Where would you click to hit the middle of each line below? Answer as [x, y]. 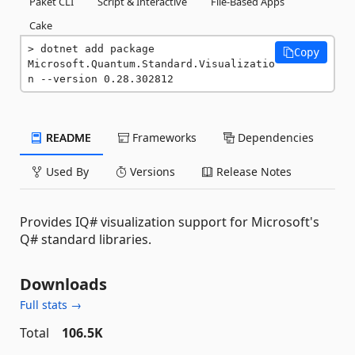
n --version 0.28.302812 [101, 78]
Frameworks [163, 137]
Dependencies [274, 137]
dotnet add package [97, 48]
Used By [66, 171]
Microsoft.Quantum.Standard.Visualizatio [151, 63]
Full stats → [51, 304]
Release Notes [252, 171]
